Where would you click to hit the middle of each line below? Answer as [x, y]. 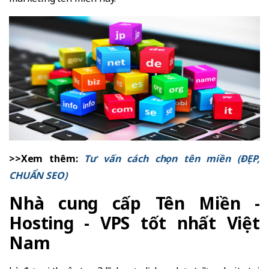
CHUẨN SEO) [38, 176]
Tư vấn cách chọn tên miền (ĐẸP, [172, 159]
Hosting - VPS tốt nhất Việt [134, 223]
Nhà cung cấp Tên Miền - [134, 203]
